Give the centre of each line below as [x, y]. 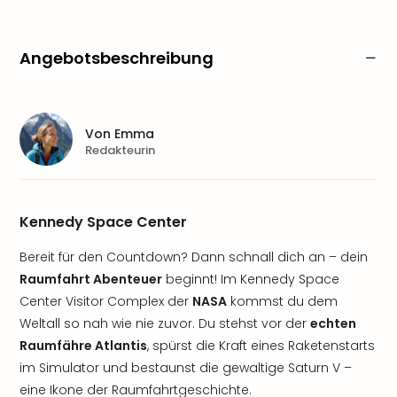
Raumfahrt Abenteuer [91, 279]
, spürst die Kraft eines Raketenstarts [261, 346]
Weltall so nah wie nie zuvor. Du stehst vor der [165, 323]
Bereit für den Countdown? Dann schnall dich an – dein [194, 257]
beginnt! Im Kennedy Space [251, 279]
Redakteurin [120, 150]
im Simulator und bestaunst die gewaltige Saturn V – [186, 368]
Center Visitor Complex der [106, 301]
